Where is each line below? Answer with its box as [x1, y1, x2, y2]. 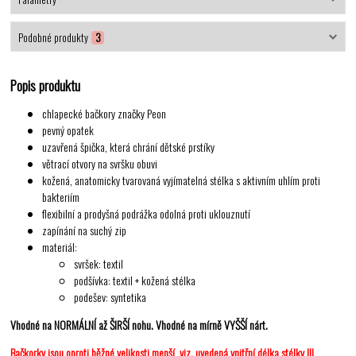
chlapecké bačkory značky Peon [42, 105, 167, 122]
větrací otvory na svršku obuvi [42, 155, 158, 172]
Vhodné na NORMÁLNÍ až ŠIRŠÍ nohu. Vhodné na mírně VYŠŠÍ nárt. [10, 316, 269, 334]
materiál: [42, 238, 78, 256]
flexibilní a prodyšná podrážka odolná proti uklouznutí [42, 205, 251, 222]
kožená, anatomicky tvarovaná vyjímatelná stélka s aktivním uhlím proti [42, 172, 321, 189]
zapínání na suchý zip [42, 222, 127, 239]
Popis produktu [10, 75, 81, 96]
